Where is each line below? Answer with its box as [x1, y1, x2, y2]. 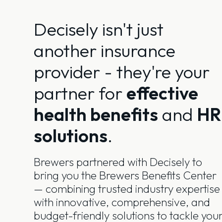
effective [126, 82, 198, 104]
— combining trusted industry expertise [33, 181, 220, 196]
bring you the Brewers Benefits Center [33, 168, 217, 182]
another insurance [33, 39, 175, 61]
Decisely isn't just [33, 18, 164, 40]
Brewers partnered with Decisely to [33, 155, 202, 169]
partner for [33, 82, 126, 104]
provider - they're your [33, 60, 210, 83]
